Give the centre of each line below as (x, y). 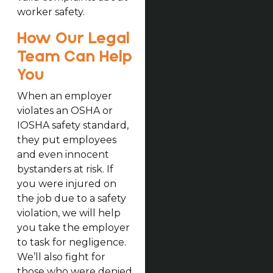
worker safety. (51, 12)
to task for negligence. (71, 242)
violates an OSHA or (65, 110)
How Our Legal (73, 38)
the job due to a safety (71, 198)
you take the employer (73, 227)
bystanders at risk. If (65, 169)
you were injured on (66, 183)
